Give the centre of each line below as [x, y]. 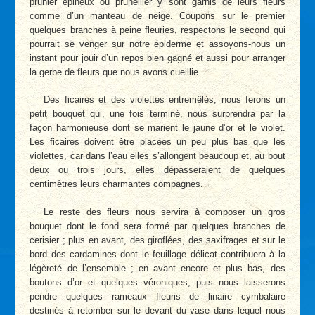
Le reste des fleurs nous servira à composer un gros [165, 212]
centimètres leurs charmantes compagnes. [117, 184]
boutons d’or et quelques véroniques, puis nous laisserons [157, 282]
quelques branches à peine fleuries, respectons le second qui [157, 30]
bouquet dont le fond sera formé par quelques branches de [157, 226]
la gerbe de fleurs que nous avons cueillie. [116, 72]
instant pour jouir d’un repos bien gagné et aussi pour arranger [157, 58]
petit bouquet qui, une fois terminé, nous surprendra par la [157, 114]
